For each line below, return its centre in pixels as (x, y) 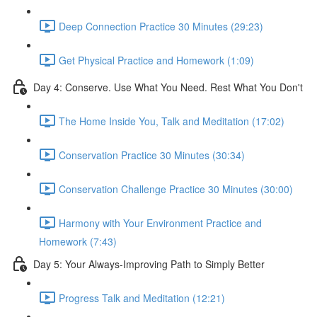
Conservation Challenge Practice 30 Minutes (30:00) (176, 189)
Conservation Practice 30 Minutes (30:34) (152, 155)
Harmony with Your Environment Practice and (160, 223)
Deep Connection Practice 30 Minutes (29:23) (161, 26)
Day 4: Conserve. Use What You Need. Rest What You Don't (168, 87)
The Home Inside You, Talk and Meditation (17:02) (172, 121)
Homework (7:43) (78, 241)
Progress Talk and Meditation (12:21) (142, 298)
